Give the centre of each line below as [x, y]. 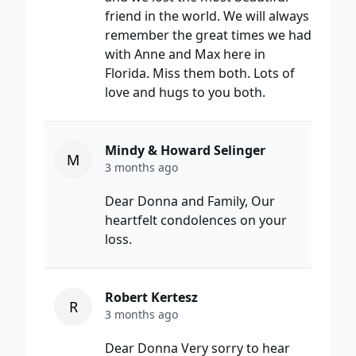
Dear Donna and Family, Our [190, 201]
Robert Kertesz [151, 298]
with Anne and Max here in [185, 54]
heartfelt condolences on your [196, 221]
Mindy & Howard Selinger [185, 151]
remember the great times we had [208, 35]
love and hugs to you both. [185, 93]
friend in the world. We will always [207, 16]
